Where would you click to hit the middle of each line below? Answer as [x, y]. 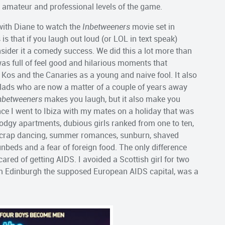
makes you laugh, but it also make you [111, 99]
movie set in [152, 26]
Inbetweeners [106, 26]
